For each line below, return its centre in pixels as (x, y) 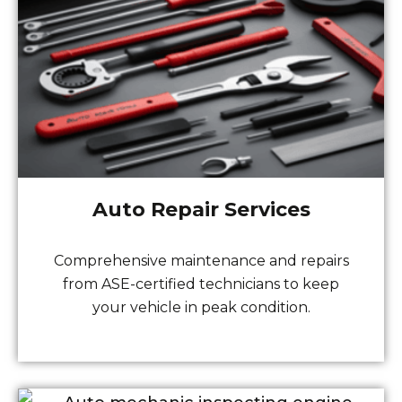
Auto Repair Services (201, 210)
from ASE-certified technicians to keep (201, 284)
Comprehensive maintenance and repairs (201, 261)
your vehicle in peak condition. (201, 308)
